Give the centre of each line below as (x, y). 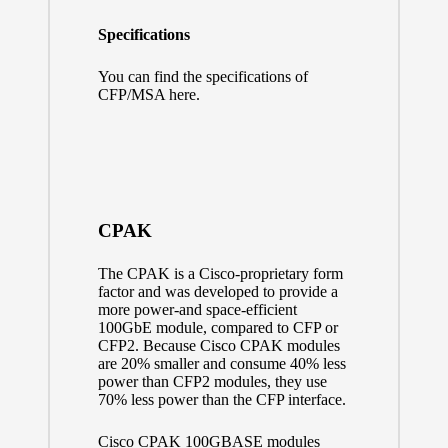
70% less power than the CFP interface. (221, 400)
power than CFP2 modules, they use (212, 382)
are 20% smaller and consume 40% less (221, 364)
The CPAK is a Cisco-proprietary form (220, 274)
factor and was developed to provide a (217, 292)
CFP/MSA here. (148, 95)
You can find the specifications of (202, 77)
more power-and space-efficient (197, 310)
